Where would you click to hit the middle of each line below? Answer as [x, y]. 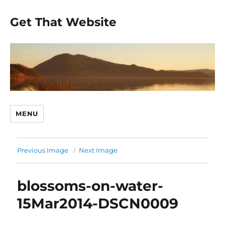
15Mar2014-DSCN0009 [98, 203]
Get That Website [64, 22]
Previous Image [43, 150]
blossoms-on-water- [90, 186]
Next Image [98, 150]
